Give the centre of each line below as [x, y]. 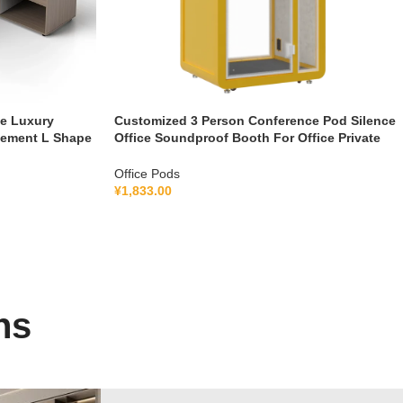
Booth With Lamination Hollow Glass [228, 155]
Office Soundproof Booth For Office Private [247, 138]
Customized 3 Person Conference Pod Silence [255, 121]
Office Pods [147, 174]
